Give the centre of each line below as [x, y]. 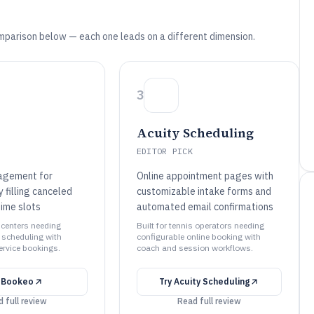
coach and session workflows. [194, 248]
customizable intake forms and [204, 191]
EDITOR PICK [165, 151]
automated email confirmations [205, 207]
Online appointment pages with [205, 176]
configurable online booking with [198, 237]
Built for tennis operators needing [200, 225]
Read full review [209, 301]
